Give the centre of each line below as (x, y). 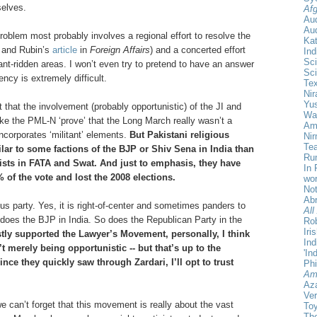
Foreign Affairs (120, 50)
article (65, 50)
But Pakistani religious (179, 134)
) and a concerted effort (198, 50)
